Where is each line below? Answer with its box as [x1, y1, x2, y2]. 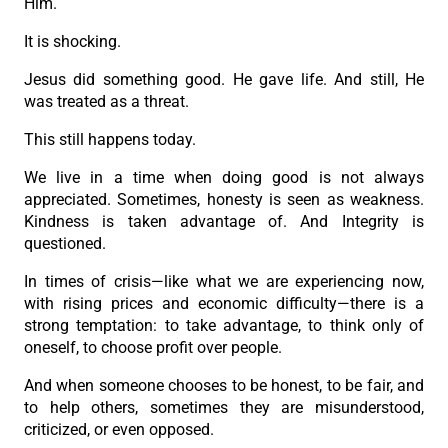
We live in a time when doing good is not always [24, 168, 424, 188]
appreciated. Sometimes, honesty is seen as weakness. [24, 190, 424, 210]
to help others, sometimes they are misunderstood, [24, 398, 424, 418]
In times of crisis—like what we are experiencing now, [24, 272, 424, 292]
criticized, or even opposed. [24, 420, 214, 440]
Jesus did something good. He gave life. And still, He [24, 70, 424, 90]
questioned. [24, 234, 106, 254]
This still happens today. [24, 130, 196, 150]
